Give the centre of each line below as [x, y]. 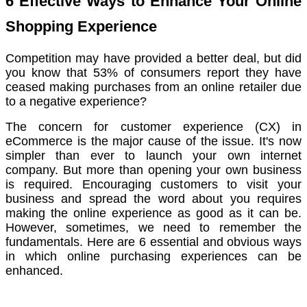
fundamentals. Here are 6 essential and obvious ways [153, 242]
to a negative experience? [79, 102]
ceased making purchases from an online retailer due [153, 87]
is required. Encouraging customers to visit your [153, 185]
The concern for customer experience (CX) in [153, 127]
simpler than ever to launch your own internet [153, 156]
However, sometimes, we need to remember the [153, 228]
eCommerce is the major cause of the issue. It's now [153, 142]
